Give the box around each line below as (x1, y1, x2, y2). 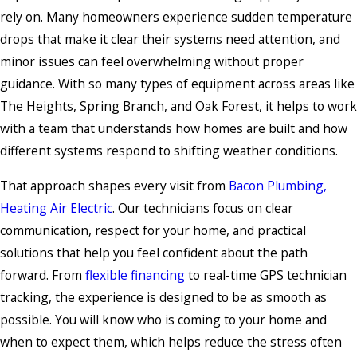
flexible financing (85, 265, 185, 284)
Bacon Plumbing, (229, 176, 327, 194)
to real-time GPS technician (185, 265, 347, 284)
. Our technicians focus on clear (112, 198, 293, 217)
